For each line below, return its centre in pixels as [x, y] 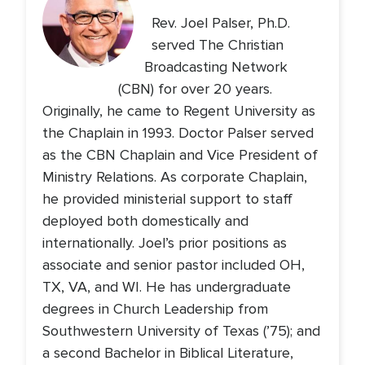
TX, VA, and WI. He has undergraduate [167, 287]
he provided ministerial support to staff [167, 199]
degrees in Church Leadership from [155, 309]
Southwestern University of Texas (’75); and [181, 331]
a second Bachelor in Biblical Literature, [168, 353]
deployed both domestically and [145, 221]
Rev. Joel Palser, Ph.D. [221, 23]
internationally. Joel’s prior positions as [165, 243]
